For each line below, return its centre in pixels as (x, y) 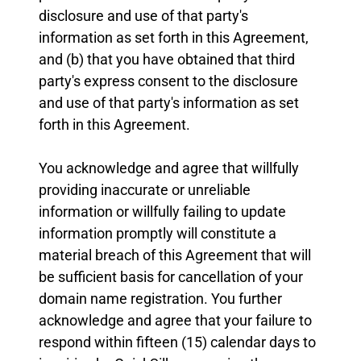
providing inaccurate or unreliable (145, 190)
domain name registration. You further (160, 299)
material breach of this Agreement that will (175, 255)
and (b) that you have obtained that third (167, 59)
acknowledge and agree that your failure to (175, 320)
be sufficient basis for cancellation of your (171, 277)
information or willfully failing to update (162, 212)
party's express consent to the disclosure (168, 81)
